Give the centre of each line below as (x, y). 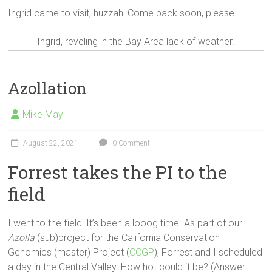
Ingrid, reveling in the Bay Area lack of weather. (136, 42)
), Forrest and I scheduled (209, 253)
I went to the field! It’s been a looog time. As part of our (125, 223)
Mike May (43, 115)
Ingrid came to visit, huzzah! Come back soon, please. (123, 13)
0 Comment (131, 144)
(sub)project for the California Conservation (127, 238)
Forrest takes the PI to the (118, 172)
